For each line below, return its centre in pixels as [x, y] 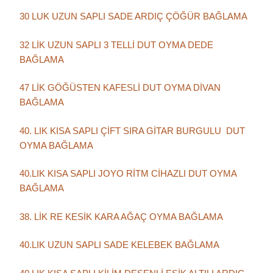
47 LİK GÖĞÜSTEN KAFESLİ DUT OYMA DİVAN [120, 88]
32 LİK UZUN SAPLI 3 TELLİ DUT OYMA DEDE [116, 44]
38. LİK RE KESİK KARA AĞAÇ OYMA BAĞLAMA [121, 216]
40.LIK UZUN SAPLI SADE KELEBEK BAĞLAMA [119, 245]
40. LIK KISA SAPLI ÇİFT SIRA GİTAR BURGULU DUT [132, 130]
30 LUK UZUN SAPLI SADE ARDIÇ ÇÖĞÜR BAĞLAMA [133, 16]
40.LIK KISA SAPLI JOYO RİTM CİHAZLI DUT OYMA [128, 174]
